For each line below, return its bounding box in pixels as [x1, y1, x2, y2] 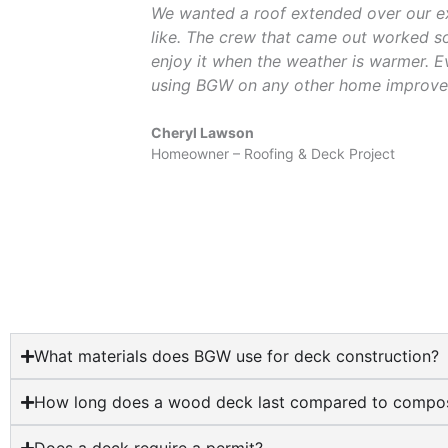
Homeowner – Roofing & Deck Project [150, 144, 395, 162]
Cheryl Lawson [150, 123, 254, 141]
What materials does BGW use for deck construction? [34, 346, 439, 367]
